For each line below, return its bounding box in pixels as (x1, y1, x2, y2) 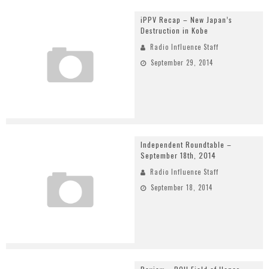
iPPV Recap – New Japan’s (141, 14, 232, 25)
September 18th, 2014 (141, 150, 216, 160)
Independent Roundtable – (141, 139, 232, 150)
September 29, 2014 (151, 57, 213, 67)
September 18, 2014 (151, 182, 213, 192)
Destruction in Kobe (141, 25, 208, 35)
